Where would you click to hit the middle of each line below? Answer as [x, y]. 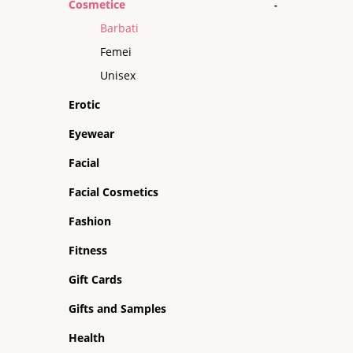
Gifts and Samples [117, 308]
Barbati [119, 28]
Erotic [84, 104]
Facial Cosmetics [113, 192]
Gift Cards [95, 279]
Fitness [88, 250]
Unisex [118, 75]
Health [87, 338]
